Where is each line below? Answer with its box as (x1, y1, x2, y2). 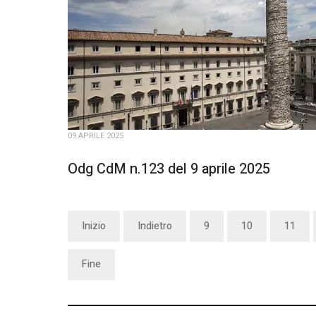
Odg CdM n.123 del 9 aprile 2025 (68, 159, 270, 179)
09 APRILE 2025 (68, 130, 123, 142)
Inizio (82, 219, 106, 233)
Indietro (138, 219, 172, 233)
